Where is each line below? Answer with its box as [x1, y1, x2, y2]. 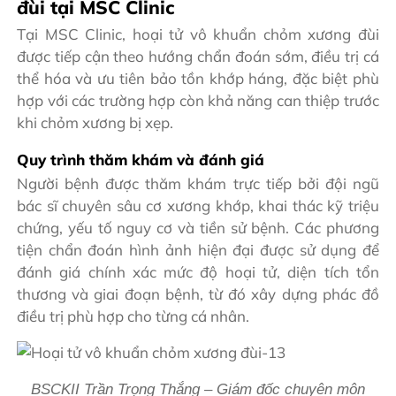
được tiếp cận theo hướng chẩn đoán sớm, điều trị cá [17, 46, 379, 65]
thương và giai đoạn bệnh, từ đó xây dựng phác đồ [17, 285, 379, 304]
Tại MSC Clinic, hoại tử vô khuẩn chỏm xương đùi [17, 24, 379, 43]
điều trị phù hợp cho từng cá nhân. [17, 307, 250, 326]
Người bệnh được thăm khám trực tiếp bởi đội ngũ [17, 174, 379, 194]
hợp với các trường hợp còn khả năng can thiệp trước [17, 90, 379, 110]
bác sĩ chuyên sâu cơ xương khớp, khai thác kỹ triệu [17, 196, 379, 216]
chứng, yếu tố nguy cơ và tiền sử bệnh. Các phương [17, 218, 379, 238]
